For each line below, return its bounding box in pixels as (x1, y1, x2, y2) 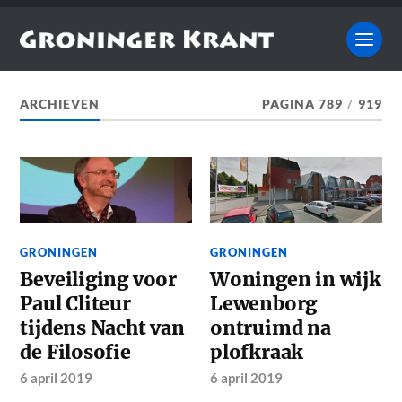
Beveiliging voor (20, 267, 178, 292)
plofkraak (210, 339, 304, 364)
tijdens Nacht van (20, 315, 185, 340)
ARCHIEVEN (20, 97, 100, 112)
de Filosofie (20, 339, 131, 364)
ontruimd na (210, 315, 331, 340)
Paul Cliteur (20, 291, 131, 316)
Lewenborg (210, 291, 318, 316)
